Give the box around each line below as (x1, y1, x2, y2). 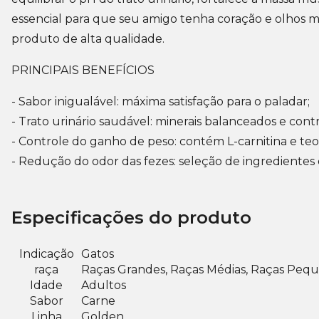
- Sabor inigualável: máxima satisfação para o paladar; (11, 95, 310, 108)
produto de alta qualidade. (11, 32, 164, 46)
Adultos (81, 278, 126, 292)
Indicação (19, 247, 74, 261)
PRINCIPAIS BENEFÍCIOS (11, 63, 155, 77)
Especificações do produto (11, 207, 251, 228)
